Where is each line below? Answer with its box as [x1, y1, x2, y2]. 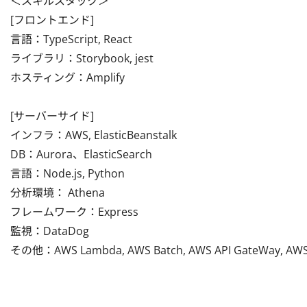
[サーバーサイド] [10, 108, 94, 123]
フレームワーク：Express [10, 204, 138, 219]
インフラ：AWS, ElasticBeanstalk [10, 127, 177, 143]
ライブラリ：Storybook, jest [10, 51, 153, 66]
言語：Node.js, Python [10, 166, 125, 181]
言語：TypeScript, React [10, 32, 132, 47]
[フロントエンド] [10, 12, 94, 27]
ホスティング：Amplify [10, 70, 125, 85]
